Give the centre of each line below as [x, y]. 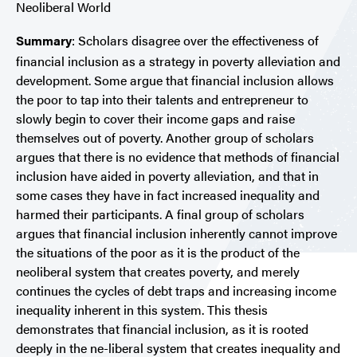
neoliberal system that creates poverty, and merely [158, 272]
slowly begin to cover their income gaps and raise [155, 119]
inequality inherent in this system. [112, 310]
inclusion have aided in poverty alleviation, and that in [167, 176]
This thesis [237, 310]
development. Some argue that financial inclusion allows [175, 80]
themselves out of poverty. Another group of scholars [165, 138]
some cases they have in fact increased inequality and [168, 195]
